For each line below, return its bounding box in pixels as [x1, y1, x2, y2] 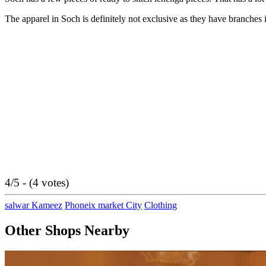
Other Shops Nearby [5, 222, 129, 238]
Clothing [144, 200, 177, 211]
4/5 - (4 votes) [5, 176, 69, 189]
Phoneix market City [65, 200, 142, 211]
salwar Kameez [5, 200, 62, 211]
